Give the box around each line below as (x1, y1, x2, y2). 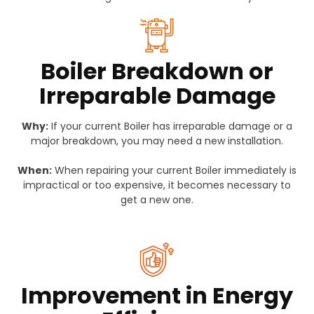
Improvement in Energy (21, 280, 293, 312)
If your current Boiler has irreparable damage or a (48, 119, 292, 134)
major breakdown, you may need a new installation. (31, 134, 283, 149)
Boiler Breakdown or (41, 55, 273, 88)
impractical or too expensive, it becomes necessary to (23, 178, 291, 193)
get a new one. (121, 193, 193, 207)
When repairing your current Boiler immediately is (52, 163, 296, 178)
